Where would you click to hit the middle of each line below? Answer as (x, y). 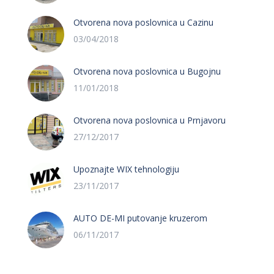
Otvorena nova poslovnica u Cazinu (143, 22)
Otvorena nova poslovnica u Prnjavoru (150, 120)
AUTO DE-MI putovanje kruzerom (140, 218)
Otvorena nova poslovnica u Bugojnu (147, 71)
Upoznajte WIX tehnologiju (126, 169)
